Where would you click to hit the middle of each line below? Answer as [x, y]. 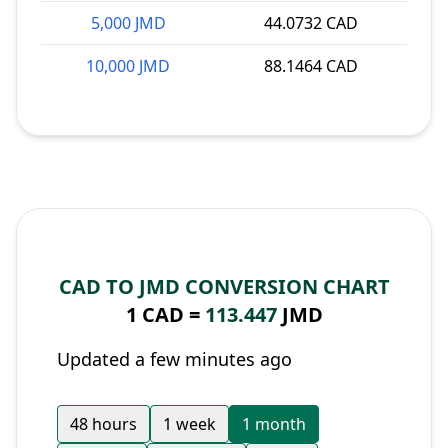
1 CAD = [165, 314]
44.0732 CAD [311, 23]
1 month [274, 424]
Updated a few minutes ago [174, 359]
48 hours [103, 424]
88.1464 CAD [311, 66]
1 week [189, 424]
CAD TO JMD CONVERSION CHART [224, 286]
